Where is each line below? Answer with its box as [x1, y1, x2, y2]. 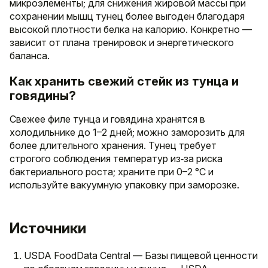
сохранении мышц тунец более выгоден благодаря [10, 10, 245, 22]
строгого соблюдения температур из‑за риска [10, 152, 223, 165]
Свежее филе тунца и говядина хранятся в [10, 112, 205, 125]
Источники [10, 219, 86, 237]
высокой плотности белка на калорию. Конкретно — [10, 23, 252, 35]
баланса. [10, 49, 50, 62]
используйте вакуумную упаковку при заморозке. [10, 178, 239, 191]
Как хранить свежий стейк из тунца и [10, 74, 239, 89]
